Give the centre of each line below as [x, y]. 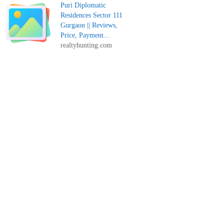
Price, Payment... [85, 35]
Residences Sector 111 [92, 15]
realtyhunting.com [86, 45]
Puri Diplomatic [83, 5]
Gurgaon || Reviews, [89, 25]
